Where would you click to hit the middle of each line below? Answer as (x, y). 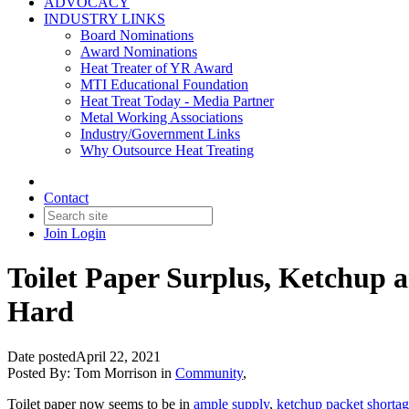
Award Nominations (139, 52)
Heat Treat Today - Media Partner (177, 101)
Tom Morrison (115, 372)
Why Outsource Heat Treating (167, 150)
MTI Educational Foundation (164, 84)
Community (209, 372)
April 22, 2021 (118, 356)
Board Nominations (137, 35)
